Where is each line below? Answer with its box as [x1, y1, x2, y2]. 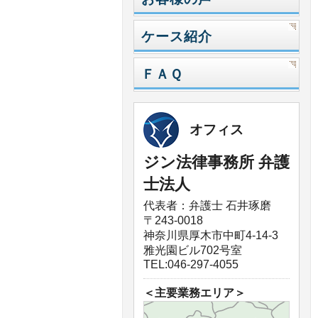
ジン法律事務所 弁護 [143, 153, 290, 171]
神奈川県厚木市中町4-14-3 [143, 229, 278, 241]
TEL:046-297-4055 [143, 258, 238, 270]
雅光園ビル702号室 [143, 244, 242, 256]
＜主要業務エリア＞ [143, 287, 246, 299]
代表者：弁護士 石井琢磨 [143, 199, 271, 212]
